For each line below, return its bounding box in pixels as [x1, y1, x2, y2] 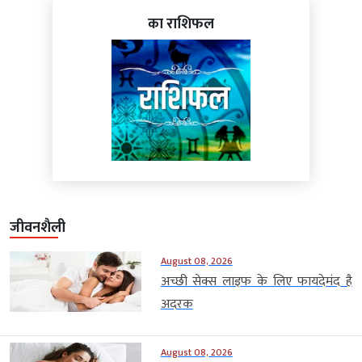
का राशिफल [148, 12, 214, 37]
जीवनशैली [10, 216, 65, 241]
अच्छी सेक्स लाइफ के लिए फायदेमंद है [160, 271, 352, 293]
